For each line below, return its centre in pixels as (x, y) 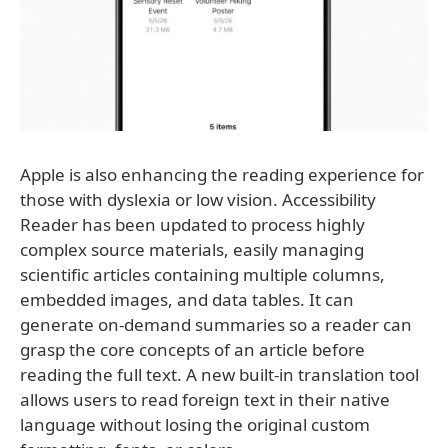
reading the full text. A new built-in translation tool (219, 374)
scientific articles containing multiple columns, (202, 274)
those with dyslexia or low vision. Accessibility (198, 199)
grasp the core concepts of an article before (192, 349)
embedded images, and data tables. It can (187, 299)
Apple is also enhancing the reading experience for (222, 174)
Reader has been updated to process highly (192, 224)
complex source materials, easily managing (192, 249)
